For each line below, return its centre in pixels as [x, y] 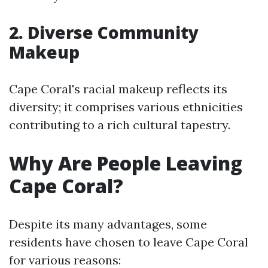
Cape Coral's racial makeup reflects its [118, 89]
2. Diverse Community [104, 32]
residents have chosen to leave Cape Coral [129, 242]
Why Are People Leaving [126, 163]
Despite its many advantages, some [108, 224]
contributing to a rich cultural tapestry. [120, 125]
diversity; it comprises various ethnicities [126, 107]
